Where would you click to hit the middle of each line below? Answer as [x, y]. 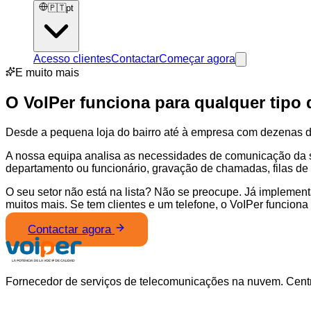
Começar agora [197, 59]
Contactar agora [69, 229]
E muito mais [47, 73]
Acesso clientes [72, 59]
